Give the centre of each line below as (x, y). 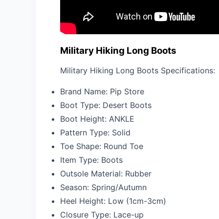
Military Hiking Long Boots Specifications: (138, 70)
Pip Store (127, 91)
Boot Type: (81, 105)
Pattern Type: (86, 132)
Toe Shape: (82, 146)
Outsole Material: (93, 173)
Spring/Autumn (119, 187)
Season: (76, 187)
